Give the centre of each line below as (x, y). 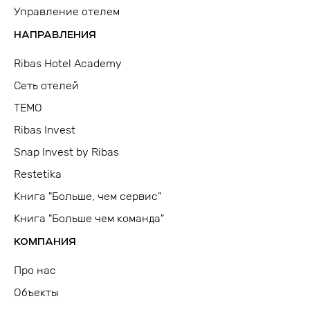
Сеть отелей (46, 86)
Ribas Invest (45, 130)
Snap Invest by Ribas (66, 152)
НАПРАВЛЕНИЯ (55, 35)
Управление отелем (67, 12)
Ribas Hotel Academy (68, 64)
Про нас (35, 271)
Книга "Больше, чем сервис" (88, 197)
